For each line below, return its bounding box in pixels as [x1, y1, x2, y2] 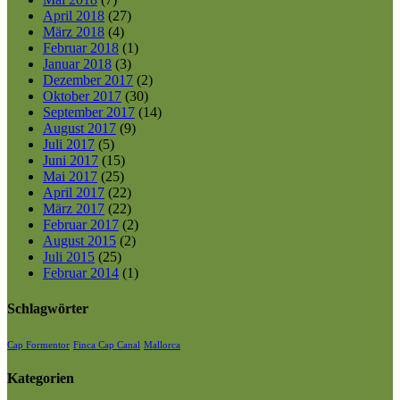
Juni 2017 [43, 153, 98, 169]
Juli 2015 [43, 249, 95, 265]
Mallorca [144, 340, 180, 350]
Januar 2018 [43, 56, 112, 72]
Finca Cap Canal [73, 340, 140, 350]
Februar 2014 [43, 265, 119, 281]
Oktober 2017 [43, 88, 121, 104]
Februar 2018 [43, 40, 119, 56]
